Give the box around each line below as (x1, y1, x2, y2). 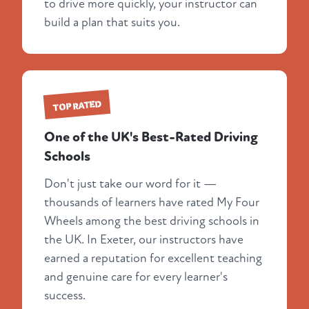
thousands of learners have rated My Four (44, 195, 259, 210)
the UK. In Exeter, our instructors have (44, 232, 243, 248)
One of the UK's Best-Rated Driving (44, 129, 258, 146)
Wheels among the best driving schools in (44, 214, 259, 229)
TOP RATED (52, 97, 102, 114)
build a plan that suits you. (44, 15, 180, 30)
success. (44, 288, 86, 303)
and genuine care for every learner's (44, 270, 228, 285)
